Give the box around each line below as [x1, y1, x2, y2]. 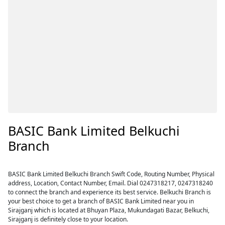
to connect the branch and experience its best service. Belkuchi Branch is [8, 188, 211, 196]
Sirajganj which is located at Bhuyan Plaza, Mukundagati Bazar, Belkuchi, [8, 206, 210, 214]
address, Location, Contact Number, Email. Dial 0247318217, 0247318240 [8, 179, 213, 187]
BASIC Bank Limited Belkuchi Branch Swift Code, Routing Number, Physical [8, 170, 215, 178]
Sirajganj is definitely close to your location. [8, 215, 129, 223]
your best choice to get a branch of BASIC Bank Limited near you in [8, 197, 194, 205]
